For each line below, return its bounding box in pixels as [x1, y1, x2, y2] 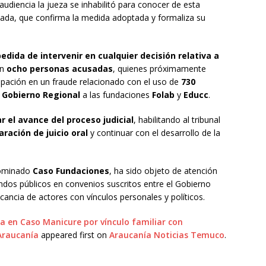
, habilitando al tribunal [134, 114, 220, 126]
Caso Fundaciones [33, 165, 109, 177]
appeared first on [39, 229, 109, 241]
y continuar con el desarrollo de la [88, 127, 220, 139]
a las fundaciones [80, 89, 152, 101]
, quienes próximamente [113, 63, 206, 75]
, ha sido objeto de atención [109, 165, 217, 177]
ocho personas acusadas [7, 63, 113, 75]
